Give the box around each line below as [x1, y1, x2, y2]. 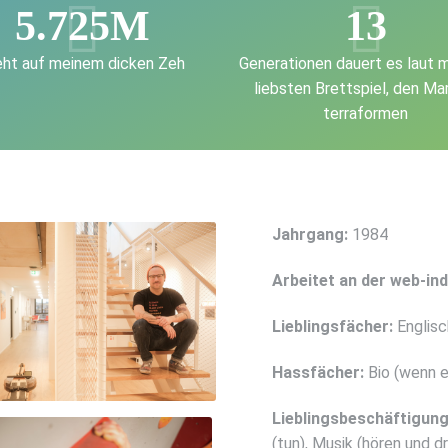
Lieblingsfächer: [272, 316, 393, 336]
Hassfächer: [272, 362, 364, 382]
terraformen [323, 104, 409, 124]
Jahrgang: [272, 225, 348, 245]
